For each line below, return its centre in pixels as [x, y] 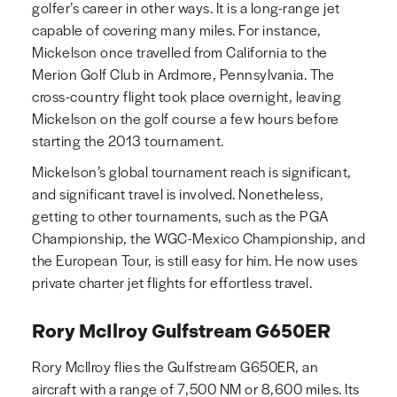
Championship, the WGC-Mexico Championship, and [198, 238]
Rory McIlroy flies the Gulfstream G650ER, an [175, 367]
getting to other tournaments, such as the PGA [180, 216]
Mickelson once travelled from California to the [180, 52]
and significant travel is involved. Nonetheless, [178, 194]
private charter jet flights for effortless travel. [172, 283]
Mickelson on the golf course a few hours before [186, 119]
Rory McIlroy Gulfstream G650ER [181, 331]
